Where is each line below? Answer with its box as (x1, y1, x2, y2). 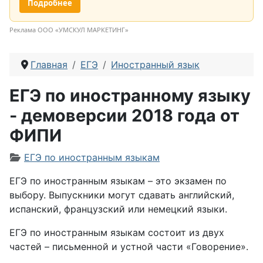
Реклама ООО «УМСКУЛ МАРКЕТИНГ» (9, 25, 129, 34)
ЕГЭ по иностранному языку (9, 85, 251, 106)
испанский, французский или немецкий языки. (9, 203, 227, 215)
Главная (31, 59, 68, 70)
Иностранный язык (111, 59, 200, 70)
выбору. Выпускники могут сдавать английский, (9, 189, 234, 201)
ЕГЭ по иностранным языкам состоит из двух (9, 227, 224, 238)
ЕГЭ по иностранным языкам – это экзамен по (9, 175, 227, 187)
